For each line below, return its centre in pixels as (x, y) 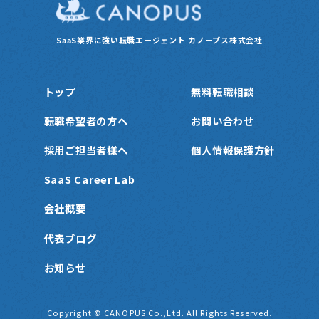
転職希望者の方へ (86, 120)
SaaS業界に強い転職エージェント (122, 40)
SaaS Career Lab (89, 179)
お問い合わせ (223, 120)
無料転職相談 (223, 91)
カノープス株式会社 (225, 40)
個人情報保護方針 (233, 150)
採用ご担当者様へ (86, 150)
